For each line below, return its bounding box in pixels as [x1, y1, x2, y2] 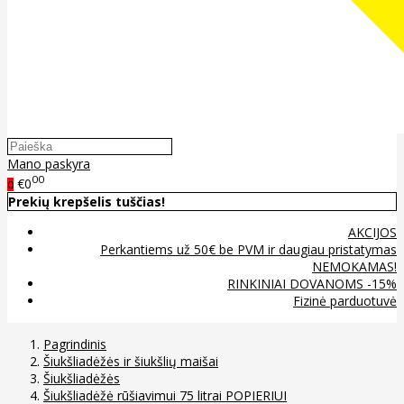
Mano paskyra [7, 155, 90, 172]
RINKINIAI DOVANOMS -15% [227, 274, 397, 292]
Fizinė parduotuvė [293, 291, 397, 309]
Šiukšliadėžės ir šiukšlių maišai [43, 352, 218, 370]
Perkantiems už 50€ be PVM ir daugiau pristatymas [100, 240, 397, 258]
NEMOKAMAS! [312, 257, 397, 275]
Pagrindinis [43, 335, 106, 353]
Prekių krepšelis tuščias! [8, 192, 165, 210]
